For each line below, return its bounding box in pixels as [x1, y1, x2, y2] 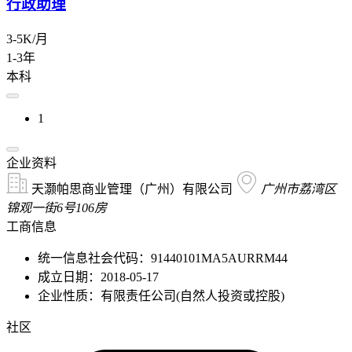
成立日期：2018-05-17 [38, 269, 159, 284]
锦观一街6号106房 [6, 200, 107, 214]
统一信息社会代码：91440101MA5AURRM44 [38, 251, 288, 265]
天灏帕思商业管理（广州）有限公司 [28, 181, 236, 196]
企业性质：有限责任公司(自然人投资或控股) [38, 288, 284, 302]
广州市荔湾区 [261, 181, 336, 196]
